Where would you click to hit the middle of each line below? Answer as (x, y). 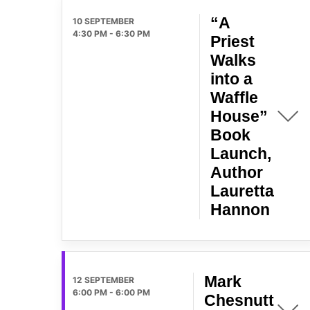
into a (231, 79)
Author (237, 172)
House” (239, 116)
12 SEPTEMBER (103, 280)
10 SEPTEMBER (103, 21)
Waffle (234, 97)
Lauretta (242, 191)
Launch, (241, 153)
